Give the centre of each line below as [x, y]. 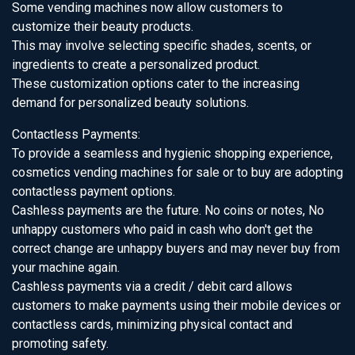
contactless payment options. [94, 191]
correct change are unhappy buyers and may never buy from [176, 248]
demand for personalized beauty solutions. [130, 103]
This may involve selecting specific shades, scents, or [162, 46]
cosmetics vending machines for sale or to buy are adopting [177, 172]
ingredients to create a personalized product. [136, 65]
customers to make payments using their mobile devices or [176, 305]
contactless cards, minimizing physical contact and [152, 324]
